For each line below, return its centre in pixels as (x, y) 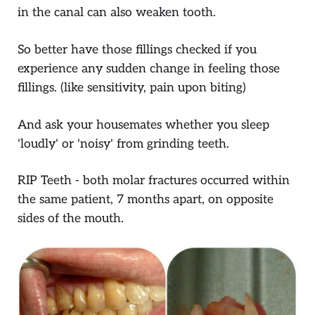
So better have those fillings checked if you (137, 50)
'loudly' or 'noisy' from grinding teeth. (123, 143)
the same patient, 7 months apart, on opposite (146, 200)
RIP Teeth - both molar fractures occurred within (154, 181)
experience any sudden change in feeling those (149, 69)
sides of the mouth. (71, 219)
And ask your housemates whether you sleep (143, 124)
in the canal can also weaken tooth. (117, 13)
